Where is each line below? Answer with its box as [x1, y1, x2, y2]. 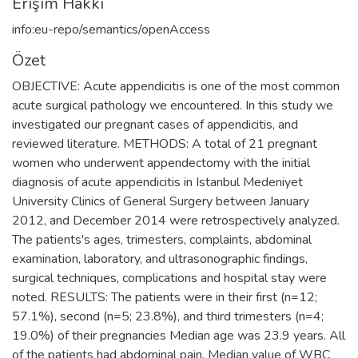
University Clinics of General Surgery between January [12, 192, 309, 210]
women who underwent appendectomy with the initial [12, 153, 310, 172]
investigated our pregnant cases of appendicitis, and [12, 115, 298, 133]
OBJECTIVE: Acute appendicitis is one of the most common [12, 77, 340, 95]
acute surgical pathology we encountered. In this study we [12, 96, 333, 114]
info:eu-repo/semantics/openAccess [12, 20, 210, 38]
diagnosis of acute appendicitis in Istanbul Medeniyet [12, 173, 303, 191]
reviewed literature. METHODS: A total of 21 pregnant [12, 134, 317, 153]
